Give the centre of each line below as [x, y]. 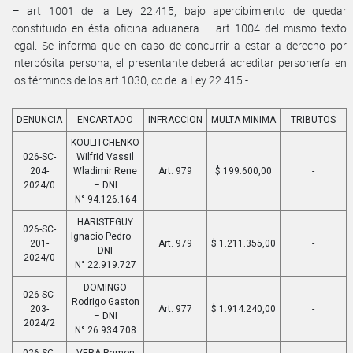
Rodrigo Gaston [105, 301]
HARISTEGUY [105, 222]
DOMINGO [105, 287]
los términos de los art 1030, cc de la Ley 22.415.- [130, 80]
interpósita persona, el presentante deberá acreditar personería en [179, 62]
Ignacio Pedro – [105, 236]
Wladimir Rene [105, 171]
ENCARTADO [105, 119]
